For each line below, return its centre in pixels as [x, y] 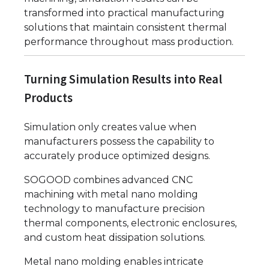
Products [48, 98]
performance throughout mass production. [129, 42]
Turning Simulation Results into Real [123, 80]
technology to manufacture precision [114, 209]
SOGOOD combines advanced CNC [108, 180]
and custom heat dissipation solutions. [115, 238]
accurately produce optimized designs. [117, 156]
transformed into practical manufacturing [124, 13]
